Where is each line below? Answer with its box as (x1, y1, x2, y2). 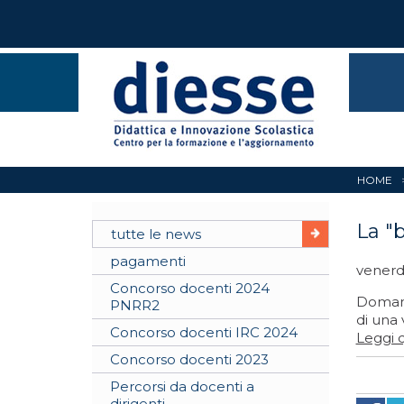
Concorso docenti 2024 (110, 280, 270, 297)
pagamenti (110, 252, 186, 270)
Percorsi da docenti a (110, 378, 254, 395)
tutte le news (111, 225, 201, 243)
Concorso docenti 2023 (110, 351, 269, 368)
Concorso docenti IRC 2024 (110, 324, 298, 341)
